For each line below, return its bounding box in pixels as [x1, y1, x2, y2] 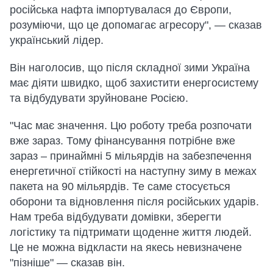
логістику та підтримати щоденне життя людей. [10, 225, 252, 238]
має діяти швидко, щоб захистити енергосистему [10, 76, 258, 89]
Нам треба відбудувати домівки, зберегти [10, 210, 221, 223]
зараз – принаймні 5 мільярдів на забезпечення [10, 149, 252, 162]
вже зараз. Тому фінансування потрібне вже [10, 134, 235, 147]
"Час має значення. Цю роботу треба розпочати [10, 119, 252, 132]
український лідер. [10, 34, 104, 46]
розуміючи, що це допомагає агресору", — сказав [10, 18, 262, 31]
